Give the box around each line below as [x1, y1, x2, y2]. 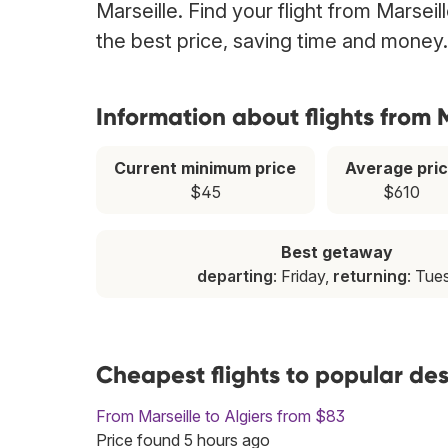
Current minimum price [114, 158, 297, 179]
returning [332, 266, 407, 287]
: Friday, [272, 266, 333, 287]
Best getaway [281, 242, 394, 263]
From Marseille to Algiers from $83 [96, 406, 345, 427]
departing [196, 266, 273, 287]
